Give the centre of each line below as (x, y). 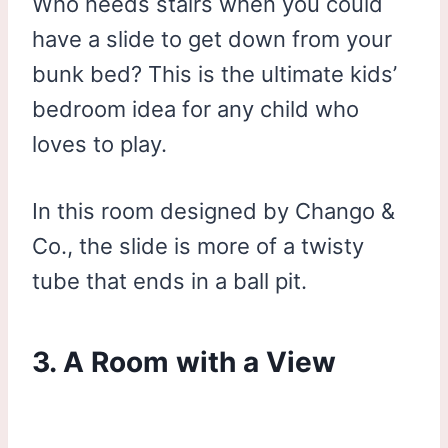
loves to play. (99, 143)
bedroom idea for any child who (195, 108)
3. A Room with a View (184, 361)
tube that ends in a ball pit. (169, 280)
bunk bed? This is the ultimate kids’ (214, 73)
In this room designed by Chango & (213, 210)
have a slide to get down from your (212, 38)
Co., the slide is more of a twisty (198, 245)
